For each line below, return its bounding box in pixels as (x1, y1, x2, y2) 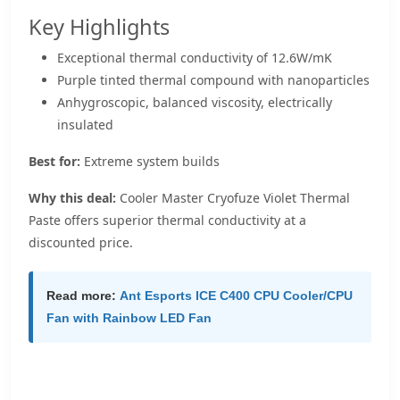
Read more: (46, 287, 116, 303)
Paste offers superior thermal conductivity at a (29, 211, 306, 229)
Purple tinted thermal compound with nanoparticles (57, 71, 370, 88)
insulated (57, 115, 113, 133)
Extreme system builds (80, 152, 220, 170)
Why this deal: (29, 188, 116, 206)
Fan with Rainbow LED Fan (46, 310, 212, 325)
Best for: (29, 152, 80, 170)
